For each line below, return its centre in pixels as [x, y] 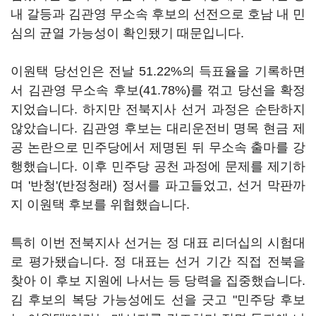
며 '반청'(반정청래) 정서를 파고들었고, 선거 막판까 [158, 186]
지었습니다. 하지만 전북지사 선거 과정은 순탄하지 [158, 109]
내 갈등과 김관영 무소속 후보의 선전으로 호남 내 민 [158, 14]
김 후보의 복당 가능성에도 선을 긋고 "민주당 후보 [158, 300]
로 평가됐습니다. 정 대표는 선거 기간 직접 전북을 [158, 262]
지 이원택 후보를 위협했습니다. [100, 205]
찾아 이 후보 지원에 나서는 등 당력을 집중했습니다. [158, 281]
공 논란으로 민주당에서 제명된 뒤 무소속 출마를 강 [158, 147]
